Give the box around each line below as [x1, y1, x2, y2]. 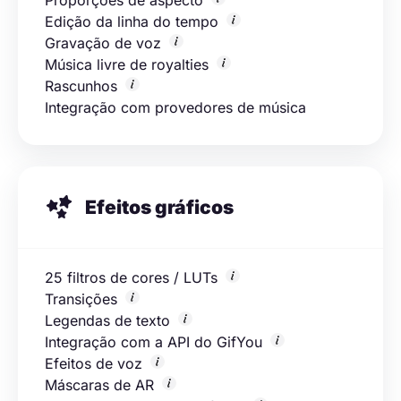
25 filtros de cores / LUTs [45, 268, 222, 286]
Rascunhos [45, 76, 122, 95]
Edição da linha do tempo [45, 12, 223, 30]
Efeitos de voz [45, 354, 147, 372]
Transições [45, 289, 122, 308]
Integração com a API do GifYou [45, 332, 267, 351]
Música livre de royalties [45, 55, 213, 73]
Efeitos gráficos [85, 195, 234, 218]
